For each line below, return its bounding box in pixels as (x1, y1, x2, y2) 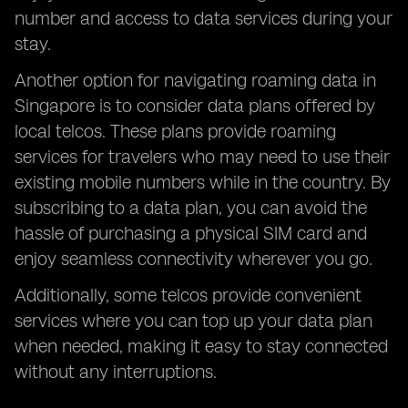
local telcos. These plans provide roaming (15, 120, 336, 142)
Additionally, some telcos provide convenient (15, 284, 362, 306)
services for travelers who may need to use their (15, 146, 390, 168)
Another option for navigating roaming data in (15, 69, 376, 91)
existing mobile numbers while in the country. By (15, 171, 391, 193)
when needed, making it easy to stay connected (15, 335, 388, 357)
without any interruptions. (15, 361, 217, 382)
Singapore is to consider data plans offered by (15, 95, 375, 117)
